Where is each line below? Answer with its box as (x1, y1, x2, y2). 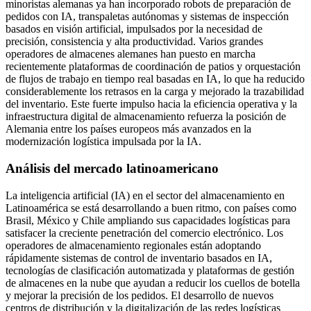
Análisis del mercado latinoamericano (6, 161, 219, 176)
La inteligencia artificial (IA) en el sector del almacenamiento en (6, 189, 285, 201)
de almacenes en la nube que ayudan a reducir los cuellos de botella (6, 276, 300, 289)
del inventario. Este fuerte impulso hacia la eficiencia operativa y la (6, 98, 297, 110)
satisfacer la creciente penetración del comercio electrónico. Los (6, 226, 283, 239)
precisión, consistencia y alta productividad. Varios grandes (6, 35, 263, 48)
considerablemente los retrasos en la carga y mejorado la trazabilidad (6, 85, 304, 98)
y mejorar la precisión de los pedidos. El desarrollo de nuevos (6, 289, 274, 301)
